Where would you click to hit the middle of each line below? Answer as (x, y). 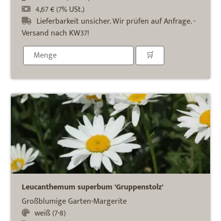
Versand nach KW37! (56, 34)
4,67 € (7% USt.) (60, 10)
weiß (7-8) (50, 213)
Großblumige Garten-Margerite (74, 201)
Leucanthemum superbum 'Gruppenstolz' (93, 187)
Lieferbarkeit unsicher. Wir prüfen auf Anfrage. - (116, 22)
